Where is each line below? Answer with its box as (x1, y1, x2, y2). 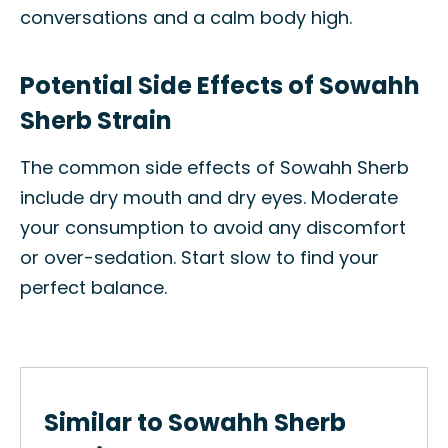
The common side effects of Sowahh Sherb (20, 155, 409, 180)
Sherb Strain (20, 104, 172, 137)
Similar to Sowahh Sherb (44, 406, 346, 439)
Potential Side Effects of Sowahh (20, 69, 420, 102)
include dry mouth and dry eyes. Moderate (20, 185, 398, 210)
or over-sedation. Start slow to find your (20, 245, 379, 270)
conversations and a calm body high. (20, 5, 352, 30)
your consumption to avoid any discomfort (20, 215, 406, 240)
